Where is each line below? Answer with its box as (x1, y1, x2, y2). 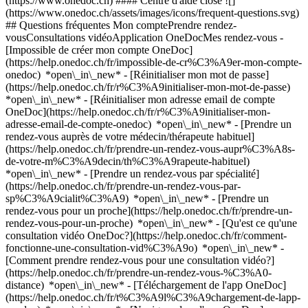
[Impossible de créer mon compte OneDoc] (5, 44, 192, 56)
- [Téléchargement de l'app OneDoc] (127, 279, 286, 291)
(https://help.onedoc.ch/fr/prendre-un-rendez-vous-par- (5, 180, 241, 192)
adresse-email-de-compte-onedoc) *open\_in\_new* (5, 118, 234, 130)
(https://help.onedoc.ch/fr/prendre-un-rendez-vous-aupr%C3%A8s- (5, 143, 295, 155)
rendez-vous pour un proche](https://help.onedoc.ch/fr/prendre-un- (5, 205, 292, 217)
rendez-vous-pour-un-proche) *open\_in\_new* (5, 217, 216, 229)
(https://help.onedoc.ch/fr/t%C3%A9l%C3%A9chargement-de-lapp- (5, 291, 300, 303)
